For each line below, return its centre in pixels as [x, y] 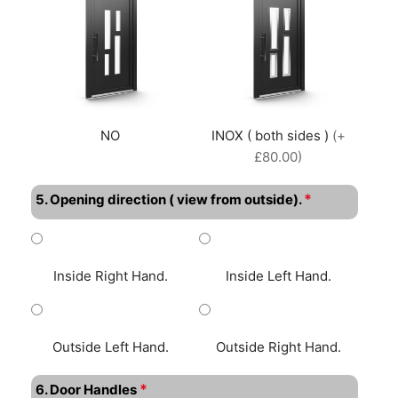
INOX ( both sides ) [271, 136]
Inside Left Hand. [278, 276]
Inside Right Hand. [110, 276]
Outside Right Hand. [278, 347]
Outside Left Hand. [110, 347]
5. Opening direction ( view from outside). [168, 200]
